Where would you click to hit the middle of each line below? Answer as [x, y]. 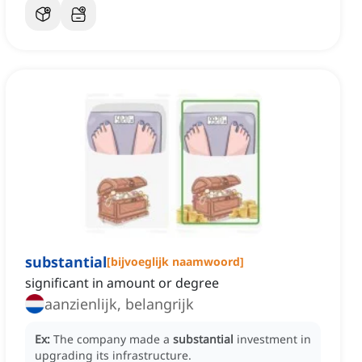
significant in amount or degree [122, 283]
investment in [274, 339]
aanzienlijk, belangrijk [119, 304]
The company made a [113, 339]
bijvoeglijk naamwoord [175, 262]
